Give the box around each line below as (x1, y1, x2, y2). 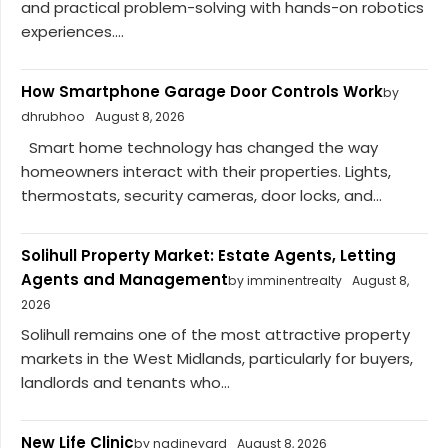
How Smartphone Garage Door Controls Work (21, 81, 383, 103)
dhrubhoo (21, 108, 85, 126)
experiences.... (21, 21, 124, 43)
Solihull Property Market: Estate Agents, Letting (21, 244, 396, 266)
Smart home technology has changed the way (21, 136, 378, 158)
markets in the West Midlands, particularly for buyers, (21, 348, 413, 370)
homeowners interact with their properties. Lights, (21, 160, 391, 182)
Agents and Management (21, 268, 228, 290)
